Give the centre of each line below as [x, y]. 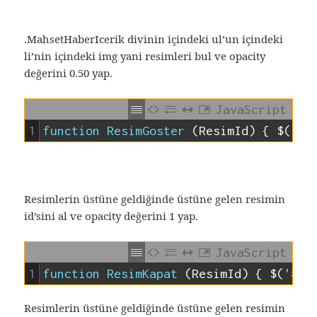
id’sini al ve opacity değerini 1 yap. [111, 216]
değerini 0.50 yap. [69, 73]
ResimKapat [143, 274]
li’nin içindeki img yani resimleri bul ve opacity [145, 56]
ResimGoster [146, 131]
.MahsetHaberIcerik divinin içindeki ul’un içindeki [154, 39]
